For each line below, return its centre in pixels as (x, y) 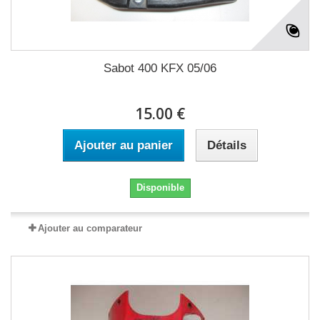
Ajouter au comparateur (90, 228)
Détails (226, 145)
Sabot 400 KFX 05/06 (160, 68)
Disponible (160, 187)
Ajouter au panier (123, 145)
